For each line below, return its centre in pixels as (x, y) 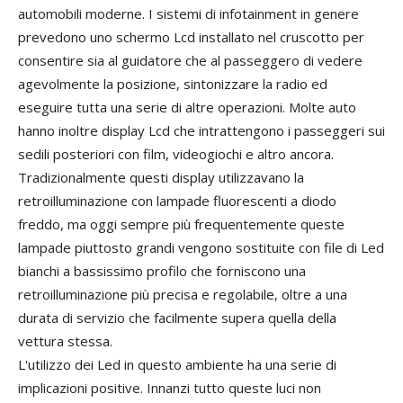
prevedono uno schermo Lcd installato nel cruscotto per (191, 37)
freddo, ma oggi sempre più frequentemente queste (181, 224)
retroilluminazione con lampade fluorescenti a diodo (177, 201)
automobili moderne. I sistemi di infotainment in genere (188, 14)
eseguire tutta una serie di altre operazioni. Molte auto (187, 107)
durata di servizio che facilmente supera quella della (177, 318)
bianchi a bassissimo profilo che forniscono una (162, 271)
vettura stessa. (65, 341)
